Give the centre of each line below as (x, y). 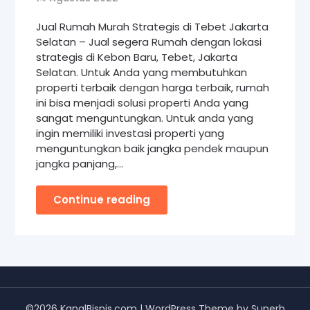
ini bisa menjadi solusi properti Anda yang (143, 103)
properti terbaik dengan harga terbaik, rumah (153, 88)
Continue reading (102, 200)
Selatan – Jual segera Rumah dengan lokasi (149, 42)
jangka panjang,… (80, 164)
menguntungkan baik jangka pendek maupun (153, 149)
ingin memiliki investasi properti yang (130, 134)
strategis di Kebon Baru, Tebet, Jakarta (137, 57)
